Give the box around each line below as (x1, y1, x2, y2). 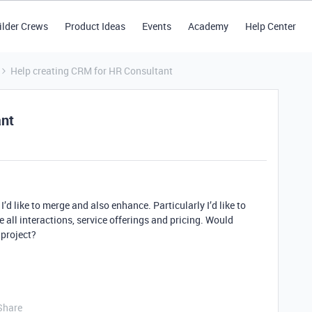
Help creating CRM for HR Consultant (10, 64, 173, 77)
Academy (187, 19, 228, 33)
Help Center (244, 19, 296, 33)
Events (141, 19, 171, 33)
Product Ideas (64, 19, 125, 33)
